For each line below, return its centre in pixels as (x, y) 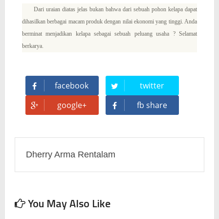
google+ (72, 105)
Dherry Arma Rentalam (70, 155)
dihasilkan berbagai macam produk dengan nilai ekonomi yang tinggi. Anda (109, 21)
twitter (152, 86)
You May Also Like (68, 204)
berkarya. (33, 46)
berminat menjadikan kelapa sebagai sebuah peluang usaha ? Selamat (109, 33)
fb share (152, 105)
